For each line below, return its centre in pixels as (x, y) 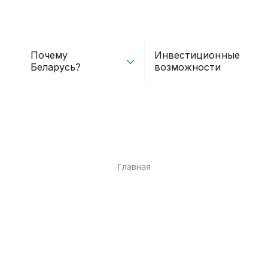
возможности (188, 67)
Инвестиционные (197, 55)
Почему (49, 55)
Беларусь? (55, 67)
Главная (134, 166)
